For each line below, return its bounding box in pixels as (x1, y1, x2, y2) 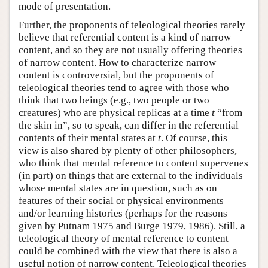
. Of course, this (161, 132, 227, 144)
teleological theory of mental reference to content (19, 232, 229, 244)
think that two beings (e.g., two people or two (19, 94, 209, 106)
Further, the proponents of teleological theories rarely (19, 19, 245, 31)
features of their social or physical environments (19, 194, 224, 206)
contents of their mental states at (19, 132, 158, 144)
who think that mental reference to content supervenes (19, 157, 248, 169)
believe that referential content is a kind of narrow (19, 31, 231, 43)
